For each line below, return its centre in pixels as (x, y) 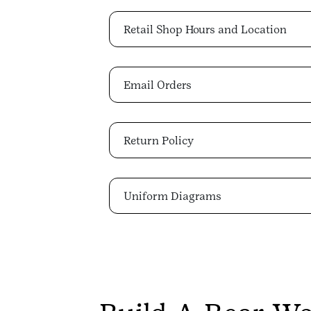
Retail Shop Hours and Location (205, 29)
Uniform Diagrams (173, 196)
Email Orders (158, 85)
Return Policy (159, 140)
